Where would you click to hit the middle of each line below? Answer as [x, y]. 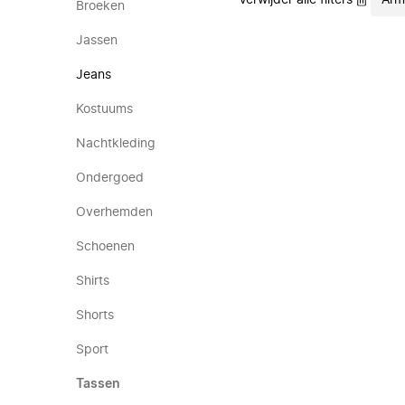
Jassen [97, 41]
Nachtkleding [116, 144]
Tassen [98, 384]
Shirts [93, 281]
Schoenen [105, 247]
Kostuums [104, 109]
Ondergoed [110, 178]
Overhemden [114, 212]
